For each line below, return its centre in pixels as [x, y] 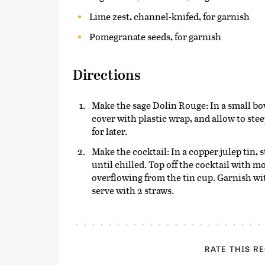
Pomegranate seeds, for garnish [155, 36]
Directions [107, 75]
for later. [109, 131]
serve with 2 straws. [133, 190]
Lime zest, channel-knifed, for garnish [169, 16]
